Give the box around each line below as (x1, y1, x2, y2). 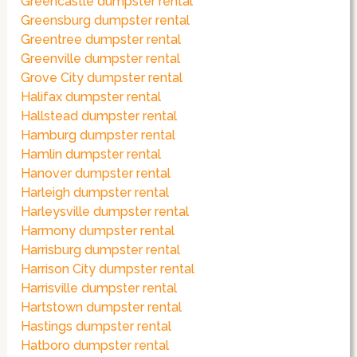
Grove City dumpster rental (21, 70, 183, 86)
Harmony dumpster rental (21, 223, 175, 239)
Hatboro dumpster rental (21, 338, 170, 354)
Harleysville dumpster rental (21, 204, 190, 220)
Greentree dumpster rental (21, 32, 182, 48)
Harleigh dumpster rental (21, 185, 170, 201)
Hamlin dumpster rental (21, 147, 162, 163)
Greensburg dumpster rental (21, 13, 190, 29)
